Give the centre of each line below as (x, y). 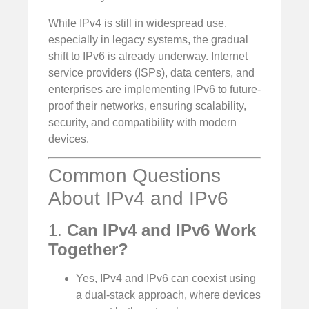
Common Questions (134, 176)
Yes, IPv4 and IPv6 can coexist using (166, 279)
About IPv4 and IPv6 (138, 199)
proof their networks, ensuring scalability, (147, 106)
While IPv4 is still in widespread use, (138, 23)
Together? (88, 250)
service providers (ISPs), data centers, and (151, 72)
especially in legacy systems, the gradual (148, 39)
